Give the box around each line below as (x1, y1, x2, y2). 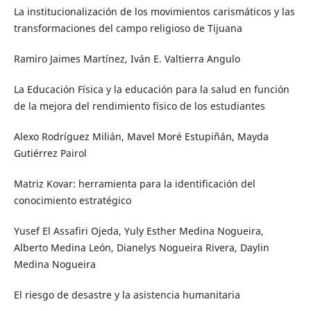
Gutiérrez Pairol (13, 146, 87, 160)
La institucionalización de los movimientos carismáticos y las (13, 4, 295, 18)
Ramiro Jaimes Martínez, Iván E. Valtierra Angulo (13, 51, 240, 65)
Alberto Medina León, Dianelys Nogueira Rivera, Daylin (13, 240, 269, 254)
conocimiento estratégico (13, 193, 131, 207)
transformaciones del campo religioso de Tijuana (13, 21, 242, 35)
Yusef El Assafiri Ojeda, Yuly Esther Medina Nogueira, (13, 224, 264, 237)
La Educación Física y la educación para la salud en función (13, 82, 289, 96)
